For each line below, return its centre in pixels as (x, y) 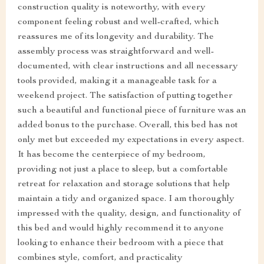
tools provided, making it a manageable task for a (117, 82)
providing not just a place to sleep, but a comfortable (123, 170)
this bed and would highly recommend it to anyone (121, 229)
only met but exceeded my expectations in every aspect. (131, 141)
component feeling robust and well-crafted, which (118, 23)
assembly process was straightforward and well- (116, 52)
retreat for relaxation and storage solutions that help (124, 185)
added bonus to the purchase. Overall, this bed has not (128, 126)
